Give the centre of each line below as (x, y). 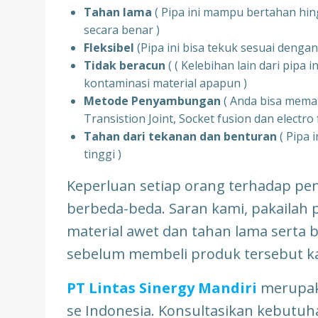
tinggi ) (103, 154)
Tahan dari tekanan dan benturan (180, 136)
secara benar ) (122, 30)
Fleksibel (110, 48)
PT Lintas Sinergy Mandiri (162, 288)
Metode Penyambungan (152, 101)
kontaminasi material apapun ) (165, 83)
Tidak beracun (125, 65)
